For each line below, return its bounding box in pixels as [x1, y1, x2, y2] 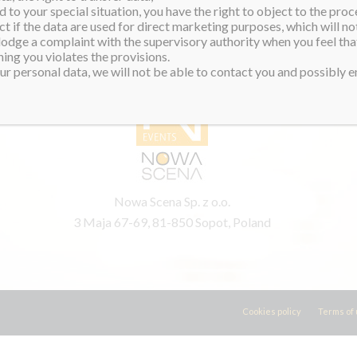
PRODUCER [137, 34, 207, 50]
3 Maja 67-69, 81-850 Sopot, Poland [73, 214, 272, 229]
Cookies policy [241, 306, 301, 317]
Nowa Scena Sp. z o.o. [114, 193, 231, 209]
